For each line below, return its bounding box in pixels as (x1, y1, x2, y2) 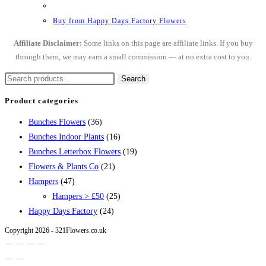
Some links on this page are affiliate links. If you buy (81, 39, 253, 48)
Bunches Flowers (28, 118, 85, 127)
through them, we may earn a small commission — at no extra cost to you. (15, 52, 251, 62)
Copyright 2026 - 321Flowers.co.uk (5, 226, 106, 235)
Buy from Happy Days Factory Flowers (53, 17, 186, 26)
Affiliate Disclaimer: (13, 39, 82, 48)
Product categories (5, 96, 78, 105)
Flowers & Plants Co (28, 162, 99, 172)
